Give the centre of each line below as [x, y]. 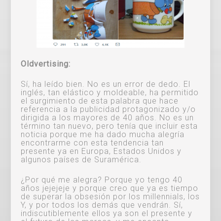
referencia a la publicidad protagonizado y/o [109, 109]
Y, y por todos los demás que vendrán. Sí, [102, 205]
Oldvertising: [46, 64]
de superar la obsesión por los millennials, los [110, 196]
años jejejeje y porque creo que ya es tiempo [110, 188]
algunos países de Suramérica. [81, 159]
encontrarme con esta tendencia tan [92, 143]
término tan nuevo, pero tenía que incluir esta [110, 126]
